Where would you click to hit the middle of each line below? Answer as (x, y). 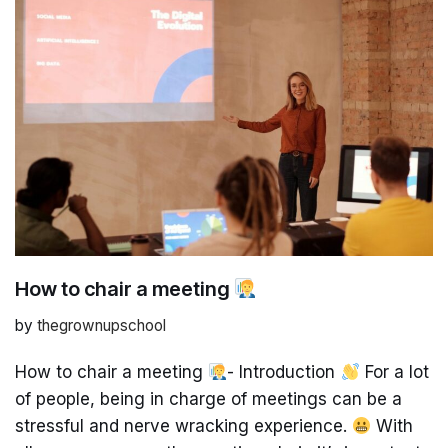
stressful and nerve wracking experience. (183, 426)
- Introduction (284, 372)
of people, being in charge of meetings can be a (208, 399)
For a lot (394, 372)
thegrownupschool (101, 326)
